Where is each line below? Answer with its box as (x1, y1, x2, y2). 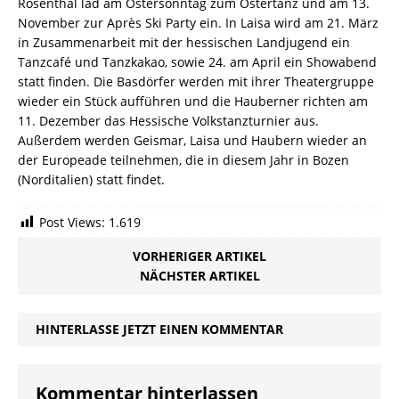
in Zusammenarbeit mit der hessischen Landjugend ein (18, 33, 350, 51)
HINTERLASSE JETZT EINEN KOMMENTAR (36, 320, 283, 338)
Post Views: (39, 213, 105, 231)
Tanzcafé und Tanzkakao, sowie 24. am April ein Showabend (18, 53, 377, 70)
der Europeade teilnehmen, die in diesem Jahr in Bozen (18, 151, 349, 168)
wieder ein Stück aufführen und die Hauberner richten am (18, 92, 368, 110)
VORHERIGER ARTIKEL (133, 247, 266, 265)
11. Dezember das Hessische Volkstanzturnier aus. (18, 111, 319, 129)
